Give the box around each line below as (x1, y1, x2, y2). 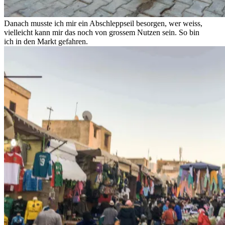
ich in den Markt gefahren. (4, 37, 88, 46)
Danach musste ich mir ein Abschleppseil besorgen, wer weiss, (4, 19, 202, 28)
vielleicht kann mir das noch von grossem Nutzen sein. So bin (4, 28, 199, 37)
